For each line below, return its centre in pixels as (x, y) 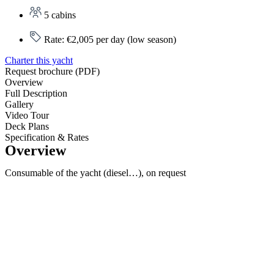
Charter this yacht (39, 60)
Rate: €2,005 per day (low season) (110, 39)
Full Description (36, 93)
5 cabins (60, 15)
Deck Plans (27, 126)
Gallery (19, 104)
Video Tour (27, 115)
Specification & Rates (47, 137)
